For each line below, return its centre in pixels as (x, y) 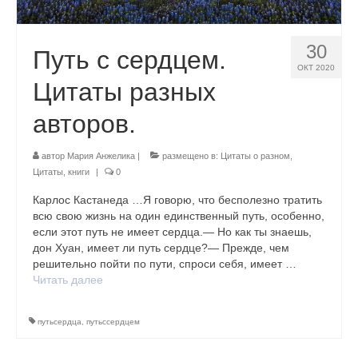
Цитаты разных (124, 92)
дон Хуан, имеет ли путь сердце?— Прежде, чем (161, 248)
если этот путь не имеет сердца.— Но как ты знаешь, (172, 232)
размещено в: (190, 156)
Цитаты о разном (255, 156)
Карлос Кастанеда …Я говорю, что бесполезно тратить (177, 200)
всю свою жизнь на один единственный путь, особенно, (179, 216)
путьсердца (60, 322)
